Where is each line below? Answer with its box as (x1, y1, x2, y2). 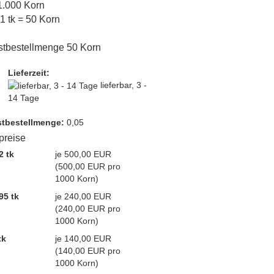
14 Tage (7, 93, 39, 103)
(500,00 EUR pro (54, 161, 120, 171)
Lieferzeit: (7, 68, 50, 78)
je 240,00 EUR (54, 191, 111, 201)
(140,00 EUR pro (54, 245, 120, 256)
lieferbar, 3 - (100, 80, 147, 90)
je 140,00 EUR (54, 233, 111, 243)
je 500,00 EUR (54, 149, 111, 159)
